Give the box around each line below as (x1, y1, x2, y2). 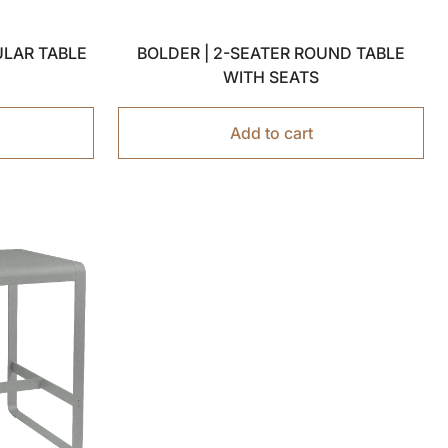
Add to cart (229, 123, 313, 143)
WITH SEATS (223, 67, 319, 87)
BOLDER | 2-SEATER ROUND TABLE (137, 43, 405, 63)
